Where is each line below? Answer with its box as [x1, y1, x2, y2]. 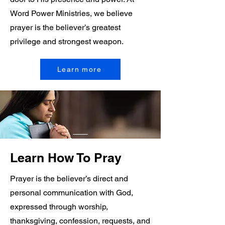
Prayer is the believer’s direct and [10, 174, 128, 183]
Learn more [57, 65, 101, 73]
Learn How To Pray [10, 150, 122, 165]
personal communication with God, [10, 188, 133, 197]
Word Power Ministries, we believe [10, 9, 133, 18]
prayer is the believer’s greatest [10, 23, 121, 32]
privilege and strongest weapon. [10, 37, 124, 46]
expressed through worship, [10, 202, 108, 211]
